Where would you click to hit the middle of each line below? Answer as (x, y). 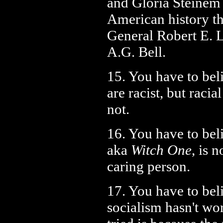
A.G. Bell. (136, 52)
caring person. (149, 166)
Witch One (161, 150)
